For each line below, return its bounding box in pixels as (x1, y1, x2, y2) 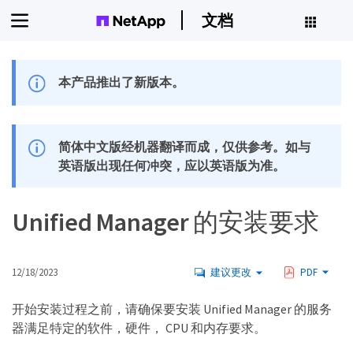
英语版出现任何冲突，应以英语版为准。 (58, 158, 286, 174)
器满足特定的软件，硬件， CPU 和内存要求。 (12, 320, 266, 336)
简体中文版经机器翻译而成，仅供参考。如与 (58, 139, 311, 155)
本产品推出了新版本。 (58, 74, 185, 90)
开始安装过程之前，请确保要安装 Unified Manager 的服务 (12, 301, 332, 318)
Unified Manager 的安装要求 (12, 206, 319, 239)
